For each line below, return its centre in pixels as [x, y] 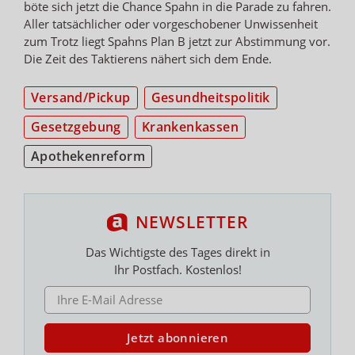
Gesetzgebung [76, 126]
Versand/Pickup [81, 97]
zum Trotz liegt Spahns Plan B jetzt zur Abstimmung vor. [177, 41]
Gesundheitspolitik [210, 97]
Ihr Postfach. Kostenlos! [177, 269]
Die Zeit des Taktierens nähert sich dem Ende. [148, 58]
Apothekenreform [88, 156]
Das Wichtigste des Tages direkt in [177, 252]
